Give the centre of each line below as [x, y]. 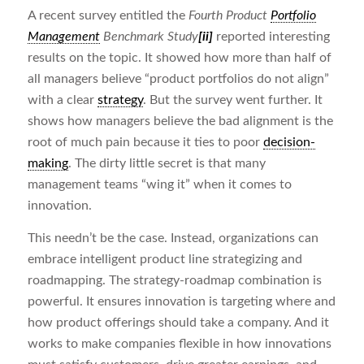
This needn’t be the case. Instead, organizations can [173, 238]
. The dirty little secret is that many [167, 164]
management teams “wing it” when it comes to [159, 185]
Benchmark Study [149, 37]
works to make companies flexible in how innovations [179, 343]
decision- [289, 143]
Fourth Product [229, 16]
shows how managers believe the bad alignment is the [180, 121]
